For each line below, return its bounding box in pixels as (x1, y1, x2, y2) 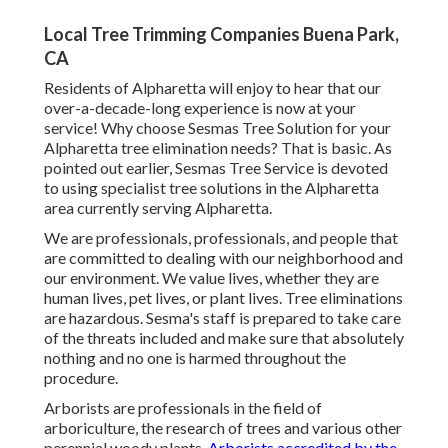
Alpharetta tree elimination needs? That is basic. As (44, 138, 392, 158)
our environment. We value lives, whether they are (44, 268, 379, 288)
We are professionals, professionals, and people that (44, 228, 398, 248)
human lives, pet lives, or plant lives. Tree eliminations (44, 288, 403, 308)
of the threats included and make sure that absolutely (44, 328, 404, 348)
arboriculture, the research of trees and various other (44, 418, 402, 438)
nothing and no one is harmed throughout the (44, 348, 346, 368)
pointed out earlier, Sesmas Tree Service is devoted (44, 158, 388, 178)
